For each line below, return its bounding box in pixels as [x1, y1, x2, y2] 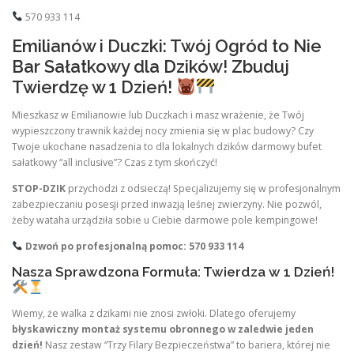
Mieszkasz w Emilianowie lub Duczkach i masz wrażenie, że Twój [12, 107, 304, 122]
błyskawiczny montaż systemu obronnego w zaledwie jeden [12, 322, 314, 336]
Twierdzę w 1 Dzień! [12, 76, 176, 97]
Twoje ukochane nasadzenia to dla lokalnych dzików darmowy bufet [12, 139, 322, 153]
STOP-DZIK [12, 181, 66, 195]
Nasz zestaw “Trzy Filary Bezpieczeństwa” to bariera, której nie [43, 338, 330, 352]
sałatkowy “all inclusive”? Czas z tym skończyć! [12, 155, 217, 169]
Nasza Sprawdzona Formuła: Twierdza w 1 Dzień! [12, 264, 335, 281]
